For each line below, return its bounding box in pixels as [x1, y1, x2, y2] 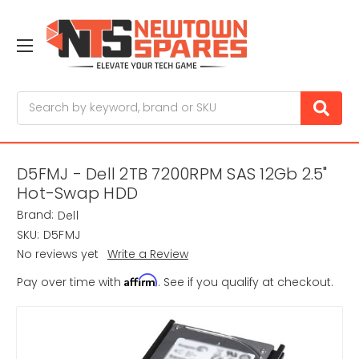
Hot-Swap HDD [17, 182, 138, 205]
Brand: [17, 207, 54, 224]
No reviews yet [17, 246, 99, 263]
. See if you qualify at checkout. [158, 274, 333, 291]
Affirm [124, 273, 158, 288]
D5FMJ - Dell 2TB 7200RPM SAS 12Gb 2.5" [17, 163, 328, 186]
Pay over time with [17, 274, 124, 291]
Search [17, 91, 57, 107]
